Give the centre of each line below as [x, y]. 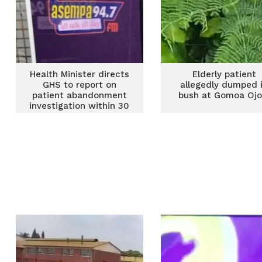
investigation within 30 [80, 106]
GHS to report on [79, 85]
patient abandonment [79, 95]
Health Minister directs [79, 74]
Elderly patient [224, 74]
